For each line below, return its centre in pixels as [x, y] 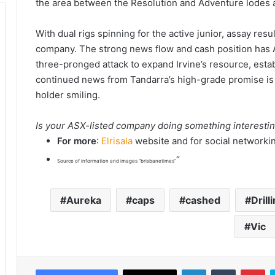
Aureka [84, 200]
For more [77, 141]
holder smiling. [68, 95]
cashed [203, 200]
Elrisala [117, 141]
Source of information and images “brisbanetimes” [117, 161]
